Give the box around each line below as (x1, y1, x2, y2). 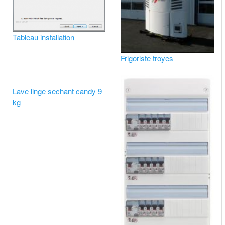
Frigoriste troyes (121, 52, 174, 63)
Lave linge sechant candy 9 (12, 85, 102, 96)
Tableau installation (12, 32, 74, 43)
